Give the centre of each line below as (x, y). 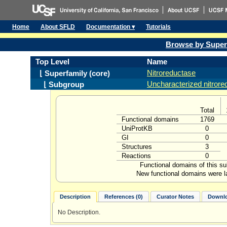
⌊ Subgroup (60, 85)
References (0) (123, 197)
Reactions (136, 156)
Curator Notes (175, 197)
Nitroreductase (171, 73)
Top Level (52, 62)
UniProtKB (137, 128)
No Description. (79, 212)
